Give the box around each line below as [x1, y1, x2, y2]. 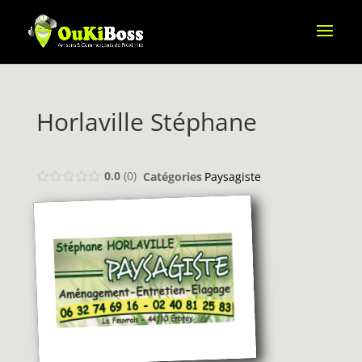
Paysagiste [204, 168, 261, 184]
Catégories [143, 168, 203, 184]
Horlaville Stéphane [36, 105, 257, 138]
